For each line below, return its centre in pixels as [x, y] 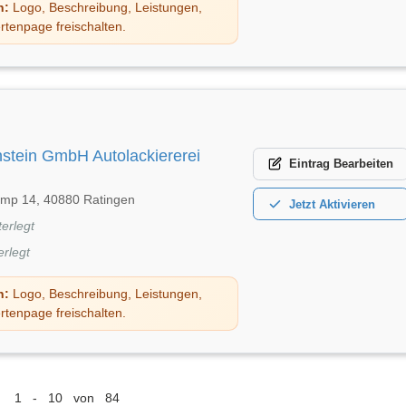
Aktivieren [347, 204]
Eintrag [309, 164]
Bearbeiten [363, 164]
